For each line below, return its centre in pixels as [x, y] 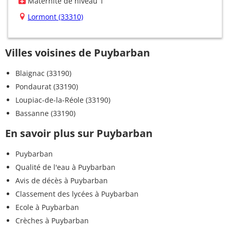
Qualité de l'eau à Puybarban [65, 167]
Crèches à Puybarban [52, 220]
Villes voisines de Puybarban [78, 52]
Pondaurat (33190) [47, 86]
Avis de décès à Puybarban [62, 180]
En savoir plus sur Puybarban [79, 133]
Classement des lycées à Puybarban [77, 194]
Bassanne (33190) [45, 113]
